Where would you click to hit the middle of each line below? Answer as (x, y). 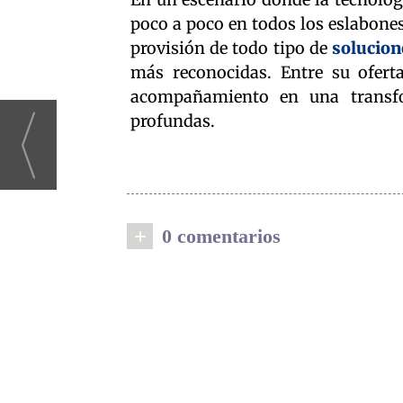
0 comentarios (221, 237)
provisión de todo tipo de (232, 49)
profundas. (173, 121)
